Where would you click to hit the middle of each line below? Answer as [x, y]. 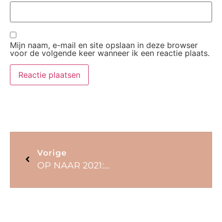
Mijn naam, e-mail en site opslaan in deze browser [104, 45]
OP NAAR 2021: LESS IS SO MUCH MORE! [107, 166]
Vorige [52, 153]
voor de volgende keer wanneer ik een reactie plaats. [110, 53]
